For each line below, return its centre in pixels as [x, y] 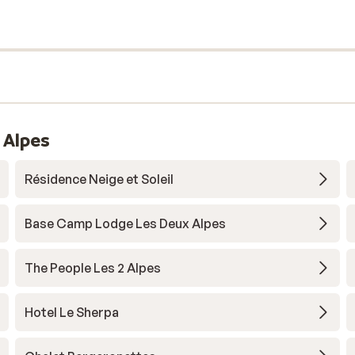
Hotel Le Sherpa [71, 312]
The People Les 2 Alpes [92, 268]
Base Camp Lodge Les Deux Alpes [125, 223]
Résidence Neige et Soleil [99, 179]
